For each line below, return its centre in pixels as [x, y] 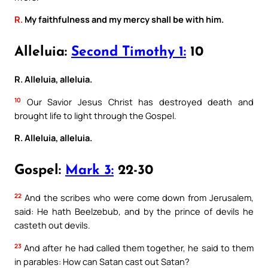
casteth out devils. [52, 225]
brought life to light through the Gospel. [95, 115]
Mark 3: [89, 171]
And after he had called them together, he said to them [138, 247]
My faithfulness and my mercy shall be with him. [123, 19]
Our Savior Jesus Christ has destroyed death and [137, 101]
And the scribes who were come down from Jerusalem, [138, 198]
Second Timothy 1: [129, 52]
